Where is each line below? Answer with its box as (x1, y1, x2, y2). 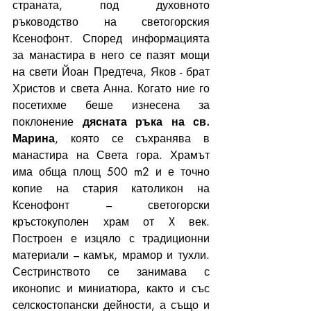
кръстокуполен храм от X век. (12, 214, 210, 229)
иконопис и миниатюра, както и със (12, 280, 210, 296)
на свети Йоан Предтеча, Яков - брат (12, 64, 210, 79)
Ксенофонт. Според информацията (12, 31, 210, 46)
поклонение (12, 114, 83, 129)
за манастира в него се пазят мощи (12, 47, 210, 62)
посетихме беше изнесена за (12, 97, 210, 112)
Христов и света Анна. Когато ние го (12, 81, 210, 96)
